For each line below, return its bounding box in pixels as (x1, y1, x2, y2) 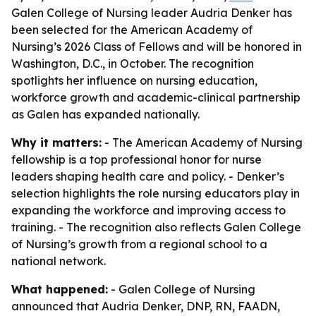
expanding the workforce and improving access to (11, 203, 286, 217)
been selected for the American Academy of (11, 23, 253, 37)
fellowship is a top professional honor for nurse (11, 152, 262, 166)
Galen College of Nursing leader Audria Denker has (11, 6, 292, 20)
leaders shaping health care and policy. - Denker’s (11, 169, 284, 183)
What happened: (11, 282, 108, 296)
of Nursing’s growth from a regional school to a (11, 237, 267, 251)
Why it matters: (11, 135, 102, 150)
